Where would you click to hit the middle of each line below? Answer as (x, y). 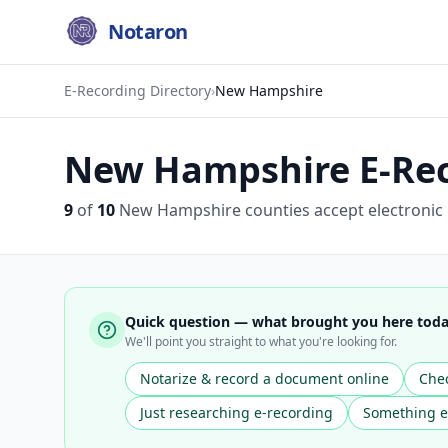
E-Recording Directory (137, 90)
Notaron (148, 31)
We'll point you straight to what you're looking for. (261, 341)
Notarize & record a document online (264, 378)
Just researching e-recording (236, 412)
